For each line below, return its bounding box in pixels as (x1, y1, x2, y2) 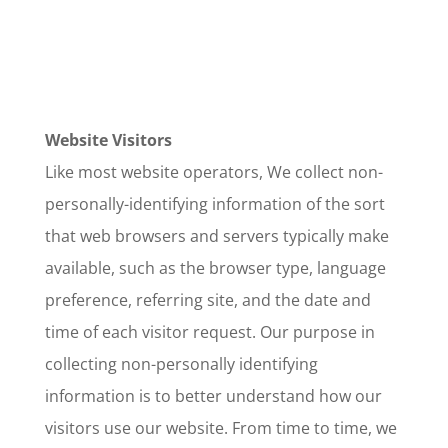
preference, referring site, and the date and (44, 289, 371, 311)
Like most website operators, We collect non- (44, 161, 383, 183)
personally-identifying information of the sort (44, 193, 385, 215)
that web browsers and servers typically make (44, 225, 389, 247)
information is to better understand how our (44, 385, 382, 407)
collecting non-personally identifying (44, 353, 318, 375)
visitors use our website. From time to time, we (44, 417, 397, 439)
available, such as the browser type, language (44, 257, 386, 279)
